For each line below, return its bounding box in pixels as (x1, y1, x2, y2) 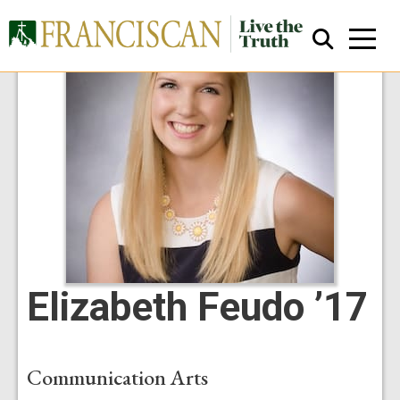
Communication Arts (27, 363, 208, 391)
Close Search (153, 214, 262, 234)
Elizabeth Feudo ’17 (27, 284, 368, 330)
